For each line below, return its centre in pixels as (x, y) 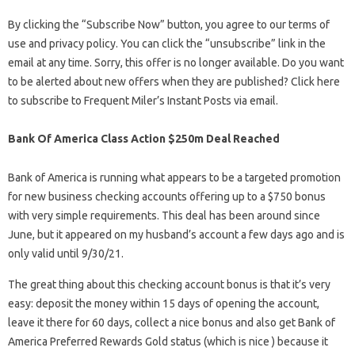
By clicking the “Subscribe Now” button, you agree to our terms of (169, 25)
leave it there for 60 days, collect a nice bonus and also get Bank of (172, 323)
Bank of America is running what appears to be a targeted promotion (174, 178)
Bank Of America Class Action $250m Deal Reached (144, 139)
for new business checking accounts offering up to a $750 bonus (167, 197)
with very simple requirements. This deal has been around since (164, 216)
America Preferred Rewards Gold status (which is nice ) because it (168, 342)
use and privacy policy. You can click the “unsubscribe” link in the (167, 44)
